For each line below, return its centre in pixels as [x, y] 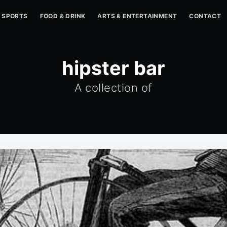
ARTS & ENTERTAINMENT [137, 16]
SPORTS [15, 16]
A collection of [113, 88]
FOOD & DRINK [63, 16]
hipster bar [113, 68]
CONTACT [205, 16]
